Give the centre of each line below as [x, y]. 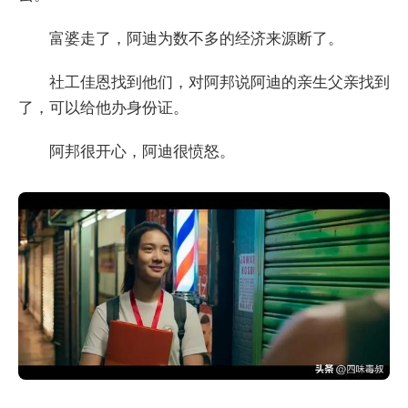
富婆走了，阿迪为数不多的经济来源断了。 [196, 38]
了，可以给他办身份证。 [103, 107]
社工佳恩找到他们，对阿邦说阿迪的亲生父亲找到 [219, 82]
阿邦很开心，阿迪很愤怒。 [142, 151]
